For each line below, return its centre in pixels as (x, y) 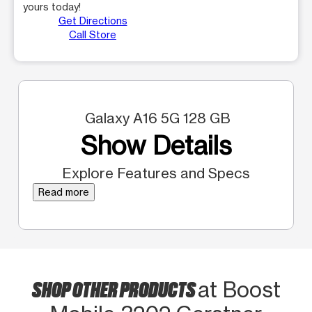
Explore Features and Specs (156, 173)
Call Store (93, 34)
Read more (64, 192)
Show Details (156, 145)
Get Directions (93, 20)
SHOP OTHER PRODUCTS (115, 288)
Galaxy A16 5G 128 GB (156, 118)
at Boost (239, 289)
